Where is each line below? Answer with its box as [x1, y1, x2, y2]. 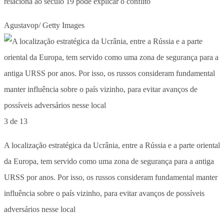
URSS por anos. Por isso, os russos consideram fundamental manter [4, 172, 217, 181]
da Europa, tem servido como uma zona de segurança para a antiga [4, 156, 214, 165]
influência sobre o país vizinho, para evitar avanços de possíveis [4, 188, 204, 197]
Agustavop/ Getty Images [4, 20, 84, 29]
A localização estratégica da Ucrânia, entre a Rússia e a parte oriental [4, 140, 220, 149]
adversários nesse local [4, 204, 75, 213]
